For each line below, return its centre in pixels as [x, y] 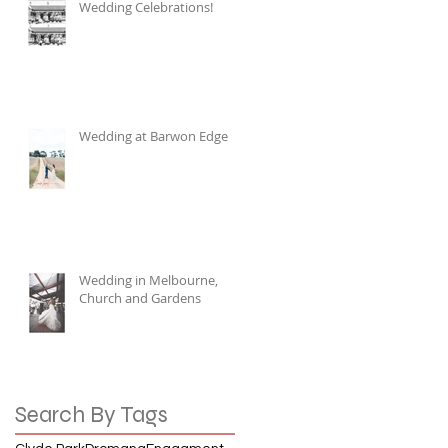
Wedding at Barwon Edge [153, 136]
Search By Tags [91, 414]
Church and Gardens [140, 298]
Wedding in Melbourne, [148, 280]
